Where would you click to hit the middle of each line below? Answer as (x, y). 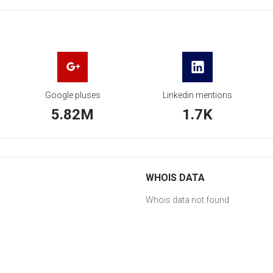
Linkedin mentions (197, 95)
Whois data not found (187, 200)
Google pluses (73, 95)
